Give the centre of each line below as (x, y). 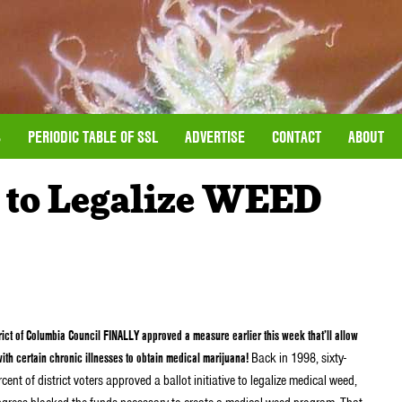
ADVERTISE (215, 136)
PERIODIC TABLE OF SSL (93, 136)
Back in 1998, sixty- (297, 358)
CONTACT (297, 136)
